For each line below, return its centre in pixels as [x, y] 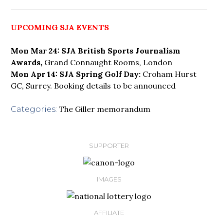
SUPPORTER [109, 145]
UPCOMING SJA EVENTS [60, 27]
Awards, [27, 62]
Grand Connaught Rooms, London [108, 62]
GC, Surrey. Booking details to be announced [93, 85]
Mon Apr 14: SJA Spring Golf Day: [76, 74]
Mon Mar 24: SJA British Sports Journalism [96, 50]
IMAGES [109, 179]
